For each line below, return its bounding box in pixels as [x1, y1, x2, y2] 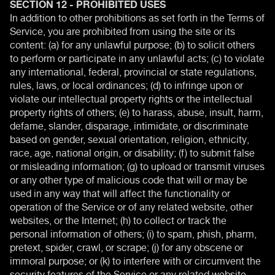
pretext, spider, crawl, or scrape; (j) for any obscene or [10, 236, 243, 255]
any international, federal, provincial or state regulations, [10, 61, 257, 80]
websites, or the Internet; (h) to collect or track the [10, 209, 227, 228]
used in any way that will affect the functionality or [10, 182, 230, 201]
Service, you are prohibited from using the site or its [10, 20, 235, 39]
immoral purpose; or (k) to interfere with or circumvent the [10, 250, 261, 269]
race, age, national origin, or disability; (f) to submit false [10, 142, 255, 161]
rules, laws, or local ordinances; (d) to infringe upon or [10, 74, 243, 93]
